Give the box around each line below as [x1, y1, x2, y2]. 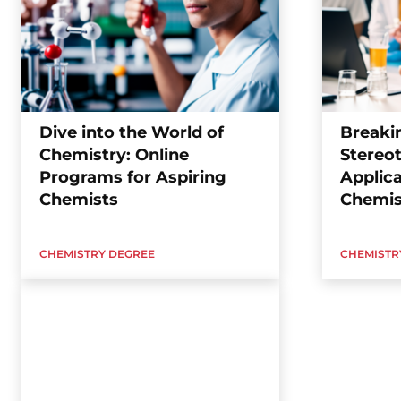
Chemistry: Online [39, 145, 189, 166]
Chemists [39, 190, 118, 210]
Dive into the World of [39, 123, 224, 143]
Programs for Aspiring [39, 167, 226, 188]
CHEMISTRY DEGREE [39, 247, 155, 261]
